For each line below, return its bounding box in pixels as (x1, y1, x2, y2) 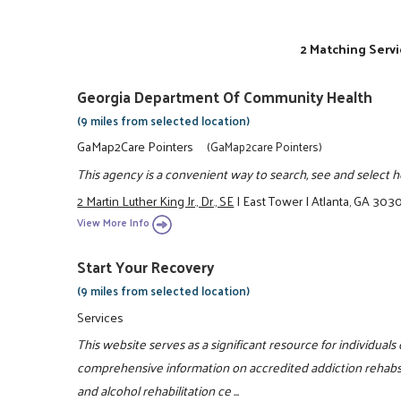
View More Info (77, 213, 150, 233)
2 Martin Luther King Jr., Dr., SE (77, 188, 235, 212)
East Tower (243, 188, 303, 212)
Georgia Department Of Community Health (77, 82, 373, 110)
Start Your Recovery (77, 253, 215, 281)
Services (77, 304, 124, 328)
